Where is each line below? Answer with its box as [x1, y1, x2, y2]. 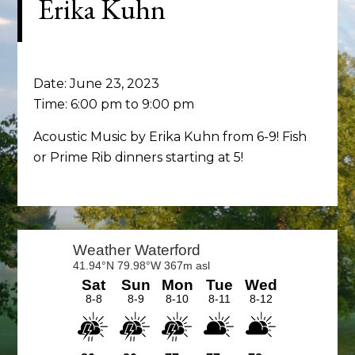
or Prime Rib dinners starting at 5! [33, 150, 244, 165]
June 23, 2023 [70, 76, 160, 91]
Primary [17, 227, 94, 258]
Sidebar [17, 256, 86, 287]
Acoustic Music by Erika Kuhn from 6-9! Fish [33, 129, 307, 144]
